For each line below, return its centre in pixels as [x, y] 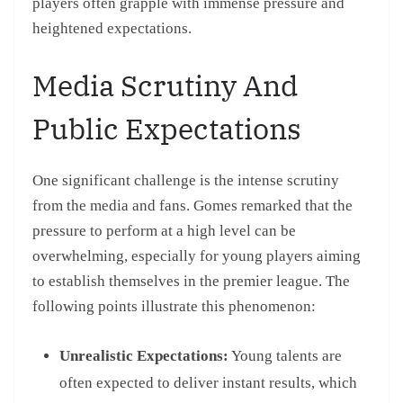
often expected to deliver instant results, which [208, 382]
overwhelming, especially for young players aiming [197, 256]
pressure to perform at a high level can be [164, 231]
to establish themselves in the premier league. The [191, 282]
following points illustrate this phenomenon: [174, 307]
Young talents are [285, 355]
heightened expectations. [112, 28]
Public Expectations [167, 129]
